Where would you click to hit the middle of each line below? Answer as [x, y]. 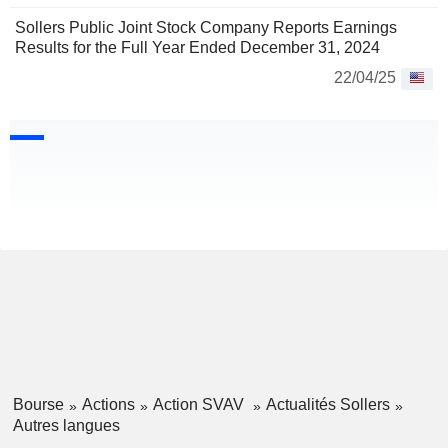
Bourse [38, 405]
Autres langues [66, 425]
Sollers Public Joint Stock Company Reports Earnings [206, 28]
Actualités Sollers [327, 405]
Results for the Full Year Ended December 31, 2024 [197, 48]
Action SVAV [200, 405]
